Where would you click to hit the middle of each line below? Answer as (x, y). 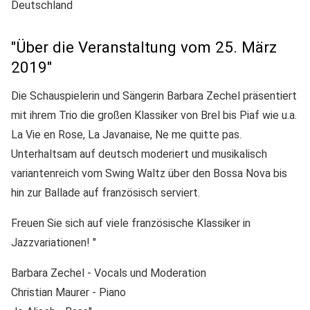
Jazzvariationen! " (54, 242)
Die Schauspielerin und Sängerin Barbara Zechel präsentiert (154, 95)
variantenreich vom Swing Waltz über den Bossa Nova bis (149, 173)
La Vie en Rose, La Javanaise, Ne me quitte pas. (126, 134)
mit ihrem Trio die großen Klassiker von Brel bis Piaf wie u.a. (154, 115)
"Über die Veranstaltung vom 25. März (144, 47)
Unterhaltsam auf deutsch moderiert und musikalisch (139, 154)
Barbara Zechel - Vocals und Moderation (109, 273)
